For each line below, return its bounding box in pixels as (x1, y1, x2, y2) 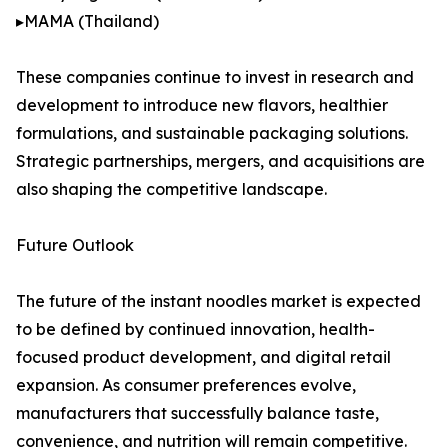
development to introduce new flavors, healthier (16, 95, 388, 116)
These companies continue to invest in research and (16, 67, 414, 88)
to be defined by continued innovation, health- (16, 319, 375, 340)
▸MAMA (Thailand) (16, 11, 159, 32)
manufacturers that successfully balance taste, (16, 403, 379, 424)
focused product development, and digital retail (16, 347, 391, 368)
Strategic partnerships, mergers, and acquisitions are (16, 151, 425, 172)
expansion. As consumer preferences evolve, (16, 375, 356, 396)
